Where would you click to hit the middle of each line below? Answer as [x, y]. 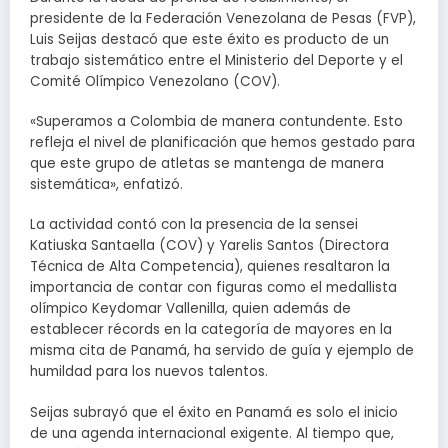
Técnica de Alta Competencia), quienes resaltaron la [210, 267]
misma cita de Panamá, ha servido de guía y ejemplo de [222, 351]
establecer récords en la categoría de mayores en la [211, 330]
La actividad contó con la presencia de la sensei [194, 225]
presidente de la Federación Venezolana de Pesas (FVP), [223, 18]
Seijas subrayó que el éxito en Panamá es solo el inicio [214, 412]
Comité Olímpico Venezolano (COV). [155, 81]
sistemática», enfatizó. [106, 185]
